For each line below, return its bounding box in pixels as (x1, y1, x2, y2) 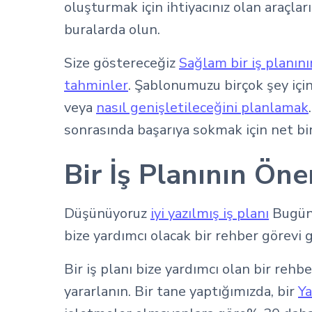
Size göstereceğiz (64, 54, 179, 72)
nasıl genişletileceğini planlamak (96, 98, 309, 117)
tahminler (64, 76, 128, 95)
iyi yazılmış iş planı (150, 204, 269, 223)
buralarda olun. (64, 20, 160, 39)
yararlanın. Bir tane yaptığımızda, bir (64, 282, 298, 301)
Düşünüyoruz (64, 204, 150, 223)
